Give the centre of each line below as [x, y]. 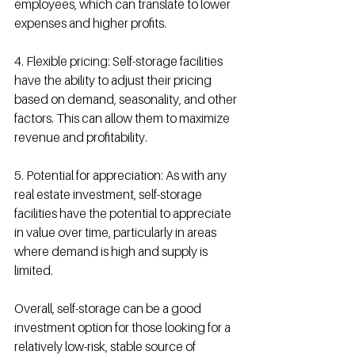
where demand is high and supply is [112, 251]
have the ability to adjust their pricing [114, 80]
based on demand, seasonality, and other [127, 99]
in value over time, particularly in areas [116, 232]
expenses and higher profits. [90, 23]
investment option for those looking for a [124, 327]
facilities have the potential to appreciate [124, 213]
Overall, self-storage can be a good [109, 308]
